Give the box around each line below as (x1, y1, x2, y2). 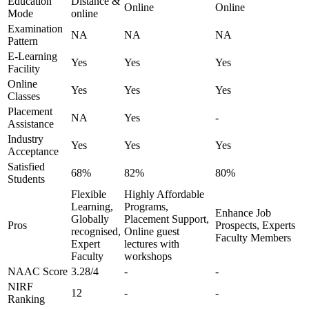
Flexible (71, 188, 106, 200)
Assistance (8, 118, 54, 130)
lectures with (124, 238, 179, 250)
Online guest (124, 226, 179, 237)
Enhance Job (215, 207, 271, 219)
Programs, (124, 201, 168, 212)
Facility (8, 63, 40, 74)
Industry (8, 133, 43, 145)
